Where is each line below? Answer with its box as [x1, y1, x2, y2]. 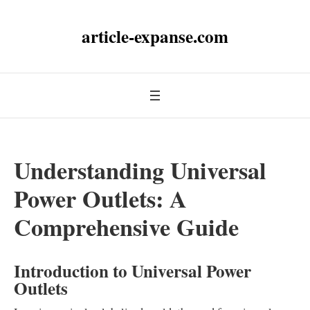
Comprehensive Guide [14, 210, 239, 244]
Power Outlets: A [14, 181, 187, 216]
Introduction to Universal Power [14, 258, 251, 284]
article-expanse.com [82, 24, 228, 49]
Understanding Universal [14, 153, 266, 188]
